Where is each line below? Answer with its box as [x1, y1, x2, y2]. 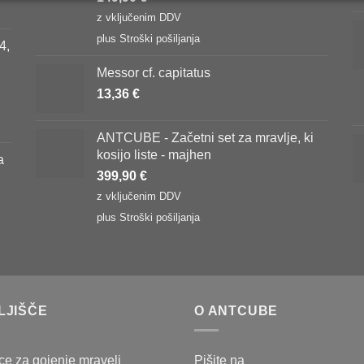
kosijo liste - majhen [97, 146, 211, 162]
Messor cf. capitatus [97, 64, 210, 80]
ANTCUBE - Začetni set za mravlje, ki [97, 129, 314, 145]
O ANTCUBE [194, 302, 279, 318]
